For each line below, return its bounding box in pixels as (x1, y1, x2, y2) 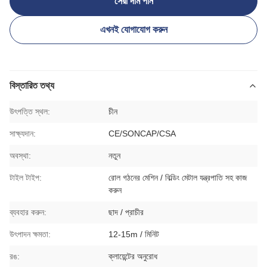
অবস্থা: (10, 151, 31, 160)
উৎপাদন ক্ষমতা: (10, 229, 51, 239)
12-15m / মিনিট (108, 229, 160, 239)
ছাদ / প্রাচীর (108, 207, 144, 217)
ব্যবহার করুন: (10, 207, 46, 217)
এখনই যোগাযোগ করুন (100, 24, 167, 35)
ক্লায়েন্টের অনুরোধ (108, 252, 158, 261)
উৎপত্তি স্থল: (10, 107, 50, 116)
